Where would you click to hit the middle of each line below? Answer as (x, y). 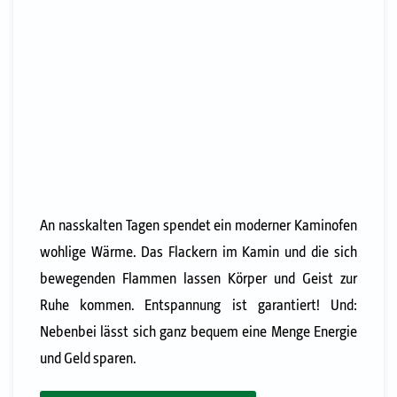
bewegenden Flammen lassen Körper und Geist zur (198, 279)
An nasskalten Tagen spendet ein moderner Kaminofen (198, 226)
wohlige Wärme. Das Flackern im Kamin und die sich (198, 253)
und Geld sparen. (88, 359)
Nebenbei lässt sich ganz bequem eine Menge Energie (198, 332)
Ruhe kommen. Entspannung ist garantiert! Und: (198, 306)
